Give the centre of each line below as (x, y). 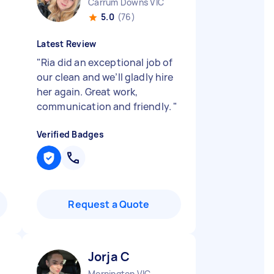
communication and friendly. (105, 106)
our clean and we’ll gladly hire (105, 77)
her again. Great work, (87, 92)
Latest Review (67, 44)
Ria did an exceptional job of (107, 62)
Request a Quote (109, 204)
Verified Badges (70, 134)
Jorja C (109, 257)
